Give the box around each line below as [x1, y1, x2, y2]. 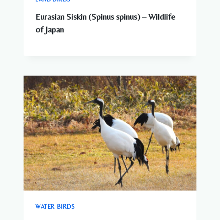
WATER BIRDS [35, 203, 75, 211]
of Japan [35, 24, 64, 34]
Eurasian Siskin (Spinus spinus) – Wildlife [35, 11, 175, 22]
